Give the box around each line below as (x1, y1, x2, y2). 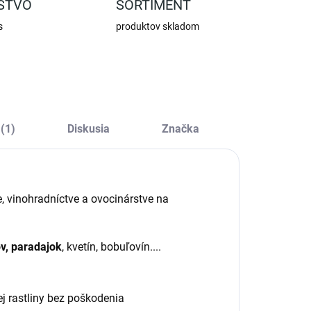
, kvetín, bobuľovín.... (62, 240, 161, 253)
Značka (162, 122, 200, 135)
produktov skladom (116, 21, 200, 32)
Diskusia (67, 122, 110, 135)
